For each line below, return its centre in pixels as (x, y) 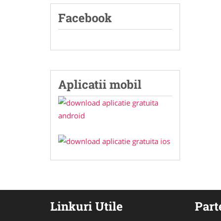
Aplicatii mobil (100, 84)
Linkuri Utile (87, 206)
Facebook (85, 18)
